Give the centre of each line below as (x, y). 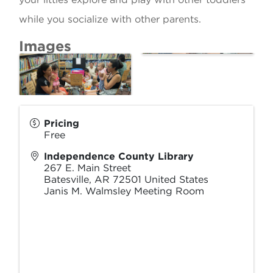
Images (45, 46)
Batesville (66, 179)
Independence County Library (119, 156)
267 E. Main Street (87, 168)
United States (176, 179)
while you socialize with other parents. (110, 19)
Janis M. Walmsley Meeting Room (126, 191)
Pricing (62, 123)
